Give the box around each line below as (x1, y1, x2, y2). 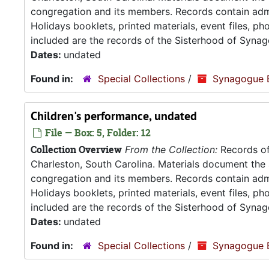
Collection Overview (31, 143, 122, 156)
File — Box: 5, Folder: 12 (43, 126, 151, 139)
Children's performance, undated (31, 108, 197, 124)
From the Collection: (125, 144, 217, 156)
